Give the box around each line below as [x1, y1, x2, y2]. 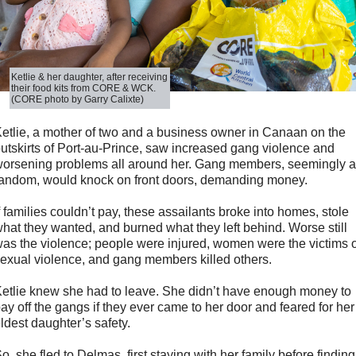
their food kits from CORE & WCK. [11, 83, 157, 95]
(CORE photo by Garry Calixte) [11, 94, 145, 106]
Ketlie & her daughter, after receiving [11, 72, 168, 83]
